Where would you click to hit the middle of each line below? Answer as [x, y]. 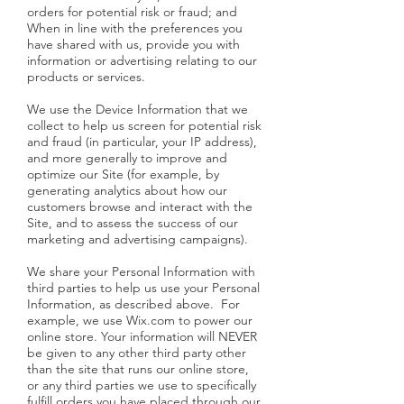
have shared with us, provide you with [133, 44]
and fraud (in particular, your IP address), [142, 142]
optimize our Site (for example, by [123, 174]
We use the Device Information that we [138, 109]
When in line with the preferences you [135, 28]
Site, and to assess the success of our [133, 223]
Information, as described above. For [133, 304]
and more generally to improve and [127, 158]
